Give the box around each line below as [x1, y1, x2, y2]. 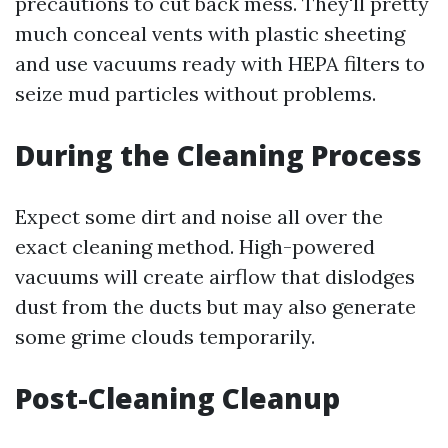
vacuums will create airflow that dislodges [15, 264, 415, 290]
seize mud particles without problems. [15, 81, 376, 107]
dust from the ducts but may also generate [15, 294, 416, 320]
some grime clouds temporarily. [15, 324, 315, 350]
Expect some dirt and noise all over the [15, 204, 383, 230]
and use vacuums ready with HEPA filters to [15, 51, 425, 77]
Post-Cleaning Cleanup [15, 379, 340, 418]
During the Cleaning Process [15, 136, 422, 175]
